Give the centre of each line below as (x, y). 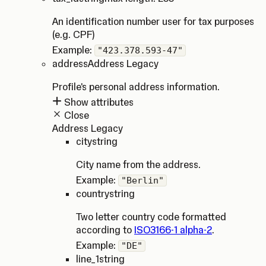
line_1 (88, 259)
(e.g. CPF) (73, 34)
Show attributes (98, 102)
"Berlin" (142, 180)
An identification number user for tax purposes (153, 21)
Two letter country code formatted (151, 217)
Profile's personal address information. (136, 87)
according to (105, 230)
